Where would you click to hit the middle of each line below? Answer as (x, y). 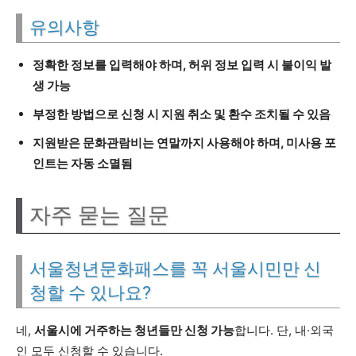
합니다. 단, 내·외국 (284, 330)
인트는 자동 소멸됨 (83, 163)
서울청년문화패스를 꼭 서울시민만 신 (175, 269)
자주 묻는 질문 (99, 215)
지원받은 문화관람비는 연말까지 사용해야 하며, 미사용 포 (184, 143)
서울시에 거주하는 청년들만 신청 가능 (134, 330)
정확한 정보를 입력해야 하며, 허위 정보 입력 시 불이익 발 (182, 65)
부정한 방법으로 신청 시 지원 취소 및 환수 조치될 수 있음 (182, 114)
